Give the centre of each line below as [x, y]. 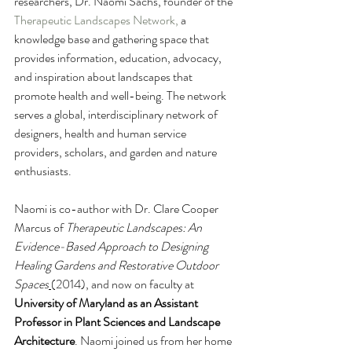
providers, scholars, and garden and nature [117, 152]
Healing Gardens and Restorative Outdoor [117, 266]
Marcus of [40, 228]
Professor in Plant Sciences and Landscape [118, 322]
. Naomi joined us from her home [154, 341]
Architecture [44, 341]
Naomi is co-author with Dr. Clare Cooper [117, 209]
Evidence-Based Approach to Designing [112, 247]
